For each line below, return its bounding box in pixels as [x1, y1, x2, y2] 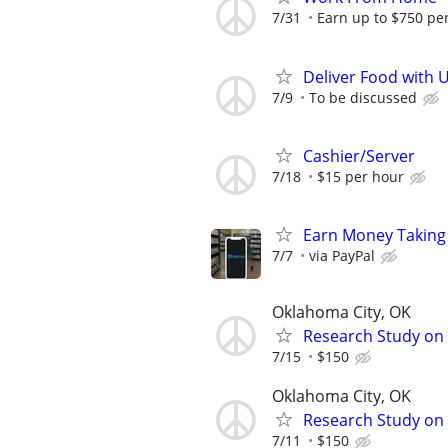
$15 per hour [317, 166, 404, 186]
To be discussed [309, 87, 417, 107]
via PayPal [309, 246, 375, 265]
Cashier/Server [303, 144, 415, 167]
